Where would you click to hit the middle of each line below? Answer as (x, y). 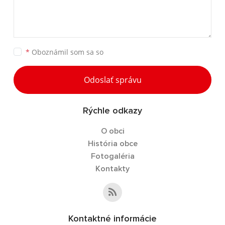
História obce (113, 144)
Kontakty (113, 169)
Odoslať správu (113, 80)
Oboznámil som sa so (67, 52)
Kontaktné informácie (113, 219)
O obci (113, 131)
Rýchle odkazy (113, 111)
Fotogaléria (113, 156)
